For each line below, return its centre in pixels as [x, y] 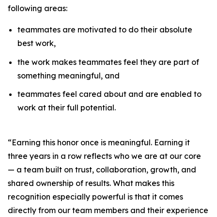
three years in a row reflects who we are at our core [104, 156]
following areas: [38, 8]
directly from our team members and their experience [108, 210]
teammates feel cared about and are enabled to [109, 94]
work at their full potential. [67, 108]
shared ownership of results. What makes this [91, 183]
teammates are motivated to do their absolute [105, 30]
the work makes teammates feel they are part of [108, 62]
